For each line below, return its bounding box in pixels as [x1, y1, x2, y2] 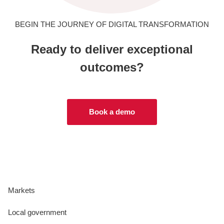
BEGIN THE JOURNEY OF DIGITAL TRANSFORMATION [15, 19, 209, 28]
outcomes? [80, 60, 144, 74]
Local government [8, 207, 66, 216]
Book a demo [89, 107, 135, 116]
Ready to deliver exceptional [31, 42, 193, 56]
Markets [8, 185, 35, 194]
